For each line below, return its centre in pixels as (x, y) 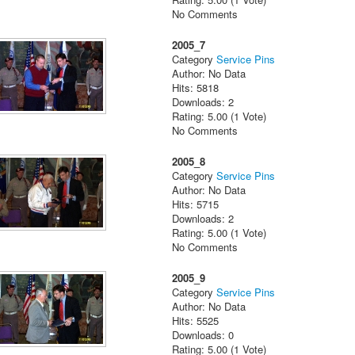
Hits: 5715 (196, 204)
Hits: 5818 (196, 88)
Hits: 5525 (196, 320)
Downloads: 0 (203, 334)
